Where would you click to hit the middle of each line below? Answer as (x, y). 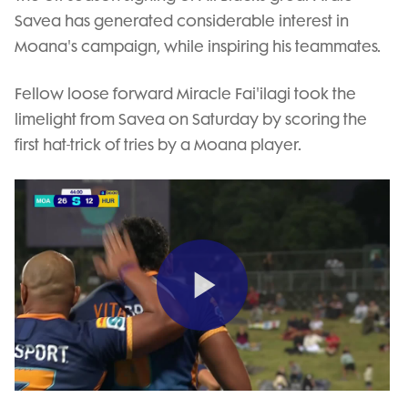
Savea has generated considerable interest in (182, 21)
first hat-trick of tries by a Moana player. (158, 145)
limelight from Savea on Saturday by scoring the (191, 119)
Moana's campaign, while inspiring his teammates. (198, 46)
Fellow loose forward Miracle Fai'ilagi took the (185, 94)
